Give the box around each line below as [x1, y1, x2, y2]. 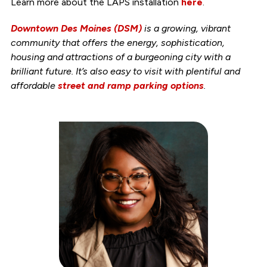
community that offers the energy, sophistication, [10, 36, 225, 48]
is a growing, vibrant [141, 22, 231, 34]
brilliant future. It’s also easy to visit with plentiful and [10, 65, 240, 77]
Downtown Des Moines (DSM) [10, 22, 142, 34]
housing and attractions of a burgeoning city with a [10, 51, 231, 63]
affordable [10, 79, 58, 91]
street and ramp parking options [57, 79, 204, 91]
